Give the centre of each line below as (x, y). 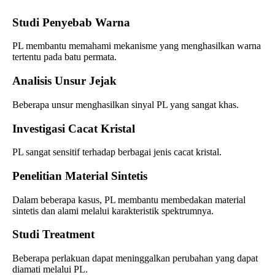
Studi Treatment (53, 234)
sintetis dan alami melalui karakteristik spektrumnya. (113, 211)
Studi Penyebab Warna (71, 22)
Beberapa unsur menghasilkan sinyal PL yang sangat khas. (126, 104)
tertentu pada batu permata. (64, 57)
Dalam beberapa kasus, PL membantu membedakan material (129, 199)
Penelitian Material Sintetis (80, 176)
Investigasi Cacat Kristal (74, 128)
